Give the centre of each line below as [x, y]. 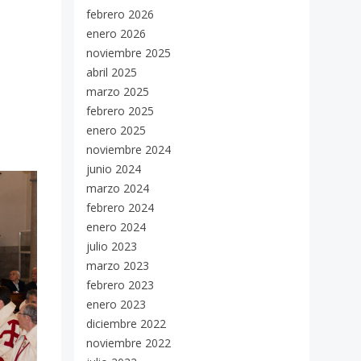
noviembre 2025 [129, 53]
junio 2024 [114, 169]
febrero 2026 [120, 14]
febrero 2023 [120, 285]
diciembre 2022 [126, 324]
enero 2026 [116, 33]
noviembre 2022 [129, 343]
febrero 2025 [120, 111]
